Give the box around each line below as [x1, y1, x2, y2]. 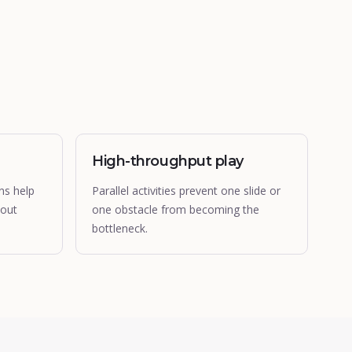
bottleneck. [92, 221, 148, 236]
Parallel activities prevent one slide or [92, 183, 280, 198]
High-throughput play [92, 152, 244, 170]
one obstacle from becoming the [92, 202, 259, 217]
